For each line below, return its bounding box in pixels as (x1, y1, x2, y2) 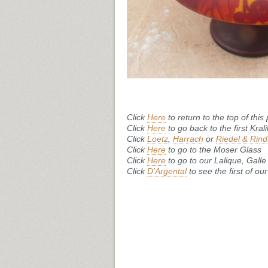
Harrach (173, 134, 203, 144)
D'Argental (147, 166, 187, 176)
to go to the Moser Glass (166, 145, 261, 154)
